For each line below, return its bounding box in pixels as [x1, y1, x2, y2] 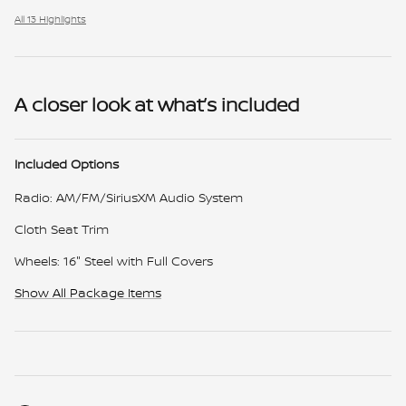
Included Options [14, 154, 119, 172]
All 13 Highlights [14, 12, 86, 25]
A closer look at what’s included [14, 91, 299, 118]
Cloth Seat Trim [14, 219, 109, 237]
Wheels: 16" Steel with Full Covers [14, 251, 213, 269]
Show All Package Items [14, 283, 161, 301]
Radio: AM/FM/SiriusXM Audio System [14, 188, 243, 206]
